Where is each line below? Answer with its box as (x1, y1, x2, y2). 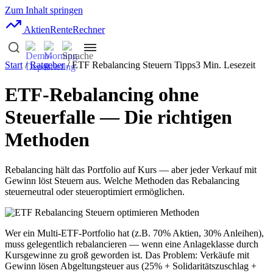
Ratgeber (30, 60, 65, 70)
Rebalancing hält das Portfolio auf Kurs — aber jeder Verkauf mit (5, 164, 257, 175)
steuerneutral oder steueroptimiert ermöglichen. (5, 186, 185, 197)
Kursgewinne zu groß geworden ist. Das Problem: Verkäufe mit (5, 249, 249, 260)
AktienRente (24, 24, 73, 35)
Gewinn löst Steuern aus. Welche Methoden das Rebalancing (5, 175, 239, 186)
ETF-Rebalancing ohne (5, 83, 199, 106)
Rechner (73, 24, 105, 35)
